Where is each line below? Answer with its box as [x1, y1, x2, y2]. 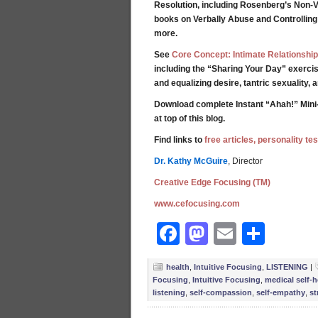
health [166, 263, 190, 271]
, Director [228, 156, 263, 166]
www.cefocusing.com [154, 199, 240, 209]
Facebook [180, 221, 287, 246]
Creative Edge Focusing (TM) [154, 177, 270, 187]
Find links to [154, 135, 204, 145]
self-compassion [190, 288, 252, 297]
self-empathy [256, 288, 305, 297]
